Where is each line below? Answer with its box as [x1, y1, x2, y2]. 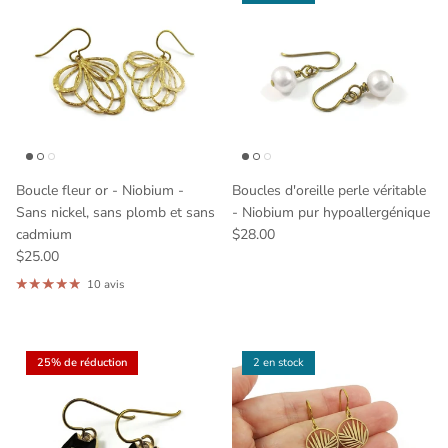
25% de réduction [37, 355, 127, 371]
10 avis [86, 276, 125, 292]
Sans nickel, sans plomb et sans [16, 202, 215, 222]
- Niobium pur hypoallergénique [232, 202, 430, 222]
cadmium [16, 224, 72, 244]
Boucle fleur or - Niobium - [16, 180, 184, 200]
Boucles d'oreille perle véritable [232, 180, 426, 200]
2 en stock [253, 355, 304, 371]
